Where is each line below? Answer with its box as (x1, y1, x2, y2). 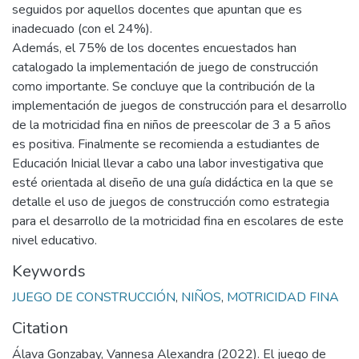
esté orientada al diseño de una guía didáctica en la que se (12, 174, 333, 192)
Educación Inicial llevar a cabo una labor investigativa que (12, 155, 324, 173)
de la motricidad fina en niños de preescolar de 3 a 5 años (12, 116, 331, 135)
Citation (12, 317, 68, 340)
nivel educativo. (12, 232, 97, 250)
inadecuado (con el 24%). (12, 20, 152, 38)
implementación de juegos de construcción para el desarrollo (12, 97, 347, 115)
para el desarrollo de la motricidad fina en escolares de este (12, 212, 344, 231)
